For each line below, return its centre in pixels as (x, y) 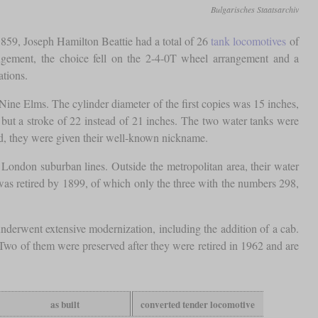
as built (65, 304)
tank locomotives (249, 40)
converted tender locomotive (198, 304)
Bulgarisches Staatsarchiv (255, 9)
